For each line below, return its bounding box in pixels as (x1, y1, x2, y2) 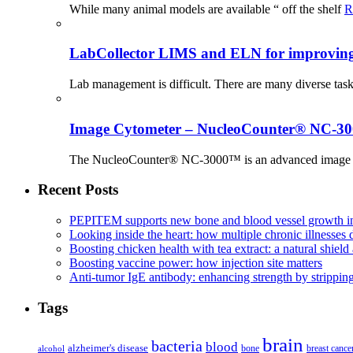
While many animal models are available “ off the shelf (69, 2, 344, 16)
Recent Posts (38, 181, 118, 199)
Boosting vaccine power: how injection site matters (69, 255, 322, 269)
